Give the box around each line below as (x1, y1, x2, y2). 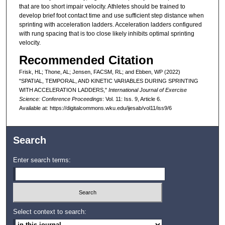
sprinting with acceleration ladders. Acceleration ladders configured (19, 21, 202, 28)
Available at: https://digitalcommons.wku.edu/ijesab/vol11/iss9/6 (19, 105, 172, 111)
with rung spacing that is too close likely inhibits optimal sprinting (19, 30, 194, 37)
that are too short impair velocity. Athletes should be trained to (19, 3, 185, 10)
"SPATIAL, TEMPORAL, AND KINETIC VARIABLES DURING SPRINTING (19, 78, 198, 84)
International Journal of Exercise (108, 87, 187, 93)
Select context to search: (13, 207, 87, 215)
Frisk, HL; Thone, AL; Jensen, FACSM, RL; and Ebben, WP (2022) (19, 69, 180, 75)
